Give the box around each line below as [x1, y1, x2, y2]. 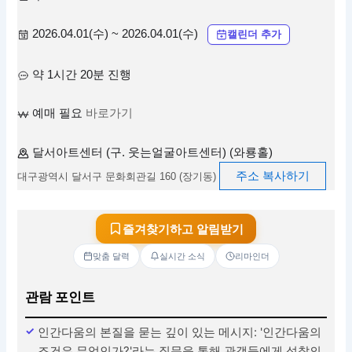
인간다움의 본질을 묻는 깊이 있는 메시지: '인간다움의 [38, 324, 322, 340]
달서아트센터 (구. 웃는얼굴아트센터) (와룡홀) [32, 145, 273, 159]
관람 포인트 [25, 289, 96, 306]
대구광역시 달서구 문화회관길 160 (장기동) [17, 170, 217, 182]
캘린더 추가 [227, 28, 282, 41]
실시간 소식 [159, 251, 205, 262]
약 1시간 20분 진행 [32, 68, 132, 81]
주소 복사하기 [236, 169, 310, 182]
